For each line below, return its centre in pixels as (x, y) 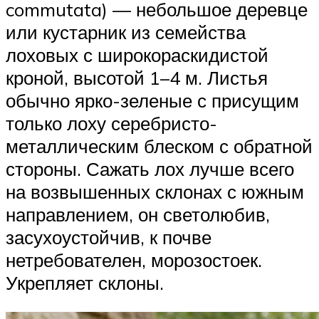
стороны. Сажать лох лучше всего (150, 168)
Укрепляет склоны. (85, 282)
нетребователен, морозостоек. (134, 260)
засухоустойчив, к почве (109, 237)
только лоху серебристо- (111, 123)
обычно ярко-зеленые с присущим (152, 100)
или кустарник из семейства (126, 32)
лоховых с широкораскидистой (137, 54)
